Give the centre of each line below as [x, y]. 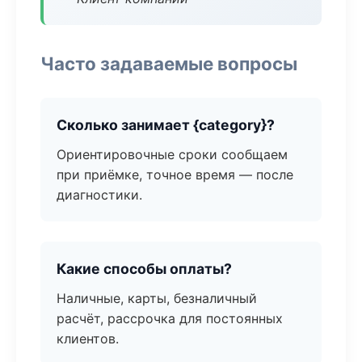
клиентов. [88, 339]
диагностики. [99, 195]
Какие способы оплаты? [144, 269]
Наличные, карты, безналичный [157, 298]
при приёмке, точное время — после [175, 175]
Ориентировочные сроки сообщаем [172, 154]
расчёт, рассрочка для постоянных [170, 318]
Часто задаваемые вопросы [169, 63]
